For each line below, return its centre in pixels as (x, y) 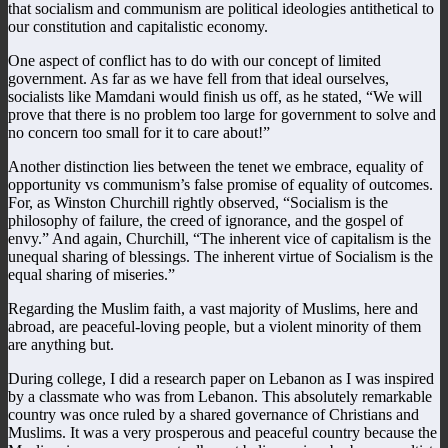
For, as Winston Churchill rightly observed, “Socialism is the (198, 202)
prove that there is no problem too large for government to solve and (222, 114)
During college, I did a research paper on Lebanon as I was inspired (221, 378)
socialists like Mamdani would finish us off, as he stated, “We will (215, 96)
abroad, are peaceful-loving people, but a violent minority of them (214, 326)
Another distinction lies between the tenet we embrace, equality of (215, 166)
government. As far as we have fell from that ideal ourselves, (198, 78)
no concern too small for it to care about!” (139, 132)
